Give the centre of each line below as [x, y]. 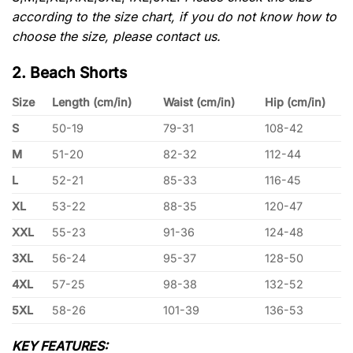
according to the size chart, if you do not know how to [174, 17]
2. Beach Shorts [69, 73]
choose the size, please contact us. [116, 37]
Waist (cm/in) [199, 102]
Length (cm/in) [92, 102]
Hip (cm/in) [295, 102]
